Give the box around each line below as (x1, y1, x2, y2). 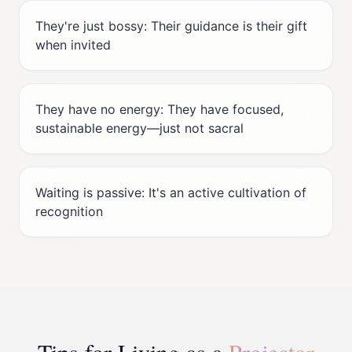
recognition (35, 203, 103, 219)
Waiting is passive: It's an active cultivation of (35, 185, 306, 200)
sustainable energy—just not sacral (35, 120, 244, 136)
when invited (35, 37, 111, 53)
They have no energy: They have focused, (35, 101, 284, 117)
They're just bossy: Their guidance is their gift (35, 18, 307, 34)
